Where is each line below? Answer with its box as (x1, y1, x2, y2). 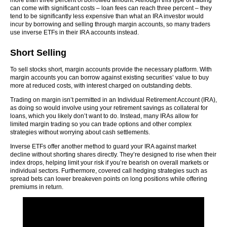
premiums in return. (10, 183, 63, 191)
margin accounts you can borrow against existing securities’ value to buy (10, 74, 209, 81)
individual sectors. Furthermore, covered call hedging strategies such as (10, 167, 207, 174)
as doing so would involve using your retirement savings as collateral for (10, 104, 208, 111)
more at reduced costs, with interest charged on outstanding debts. (10, 82, 192, 89)
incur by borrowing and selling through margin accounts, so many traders (10, 21, 210, 28)
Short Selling (10, 48, 66, 58)
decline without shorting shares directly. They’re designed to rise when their (10, 151, 216, 158)
